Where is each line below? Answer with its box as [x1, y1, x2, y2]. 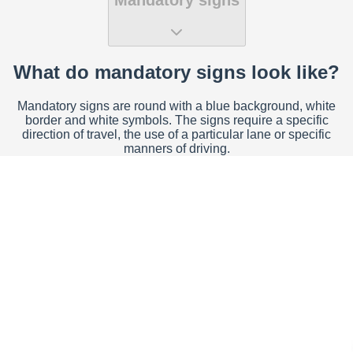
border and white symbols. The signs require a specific [24, 113, 329, 128]
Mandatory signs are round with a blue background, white [17, 99, 336, 113]
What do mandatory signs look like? [13, 61, 340, 84]
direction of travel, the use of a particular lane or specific [22, 128, 331, 142]
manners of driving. [123, 142, 230, 156]
